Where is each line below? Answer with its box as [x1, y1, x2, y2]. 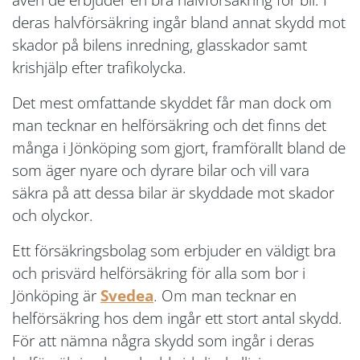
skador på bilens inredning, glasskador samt [12, 34, 307, 56]
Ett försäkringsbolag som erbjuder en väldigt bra [12, 239, 336, 262]
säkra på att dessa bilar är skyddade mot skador [12, 182, 334, 204]
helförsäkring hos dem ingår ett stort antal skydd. [12, 307, 342, 329]
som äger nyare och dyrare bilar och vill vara [12, 159, 309, 182]
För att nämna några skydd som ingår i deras [12, 329, 314, 352]
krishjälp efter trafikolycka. [12, 56, 186, 79]
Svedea [100, 284, 153, 307]
